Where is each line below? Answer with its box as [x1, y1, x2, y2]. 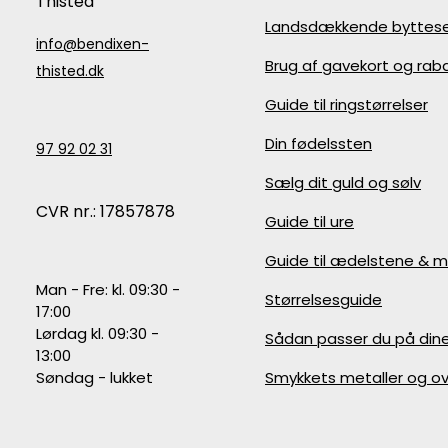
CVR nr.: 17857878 [36, 200, 175, 223]
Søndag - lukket [36, 367, 153, 388]
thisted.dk [36, 61, 104, 81]
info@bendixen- [36, 34, 149, 54]
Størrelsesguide [265, 289, 382, 310]
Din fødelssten [265, 133, 372, 154]
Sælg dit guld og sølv [265, 172, 421, 193]
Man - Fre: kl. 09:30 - [36, 279, 180, 300]
